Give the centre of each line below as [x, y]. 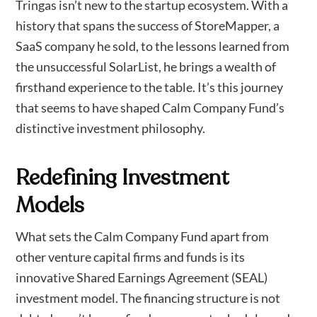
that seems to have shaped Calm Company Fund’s [150, 107]
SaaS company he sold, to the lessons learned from [153, 46]
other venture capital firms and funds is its [131, 257]
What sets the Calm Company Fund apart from [143, 236]
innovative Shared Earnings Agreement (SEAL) [142, 277]
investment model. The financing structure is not [148, 298]
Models [50, 205]
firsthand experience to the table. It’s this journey [150, 87]
